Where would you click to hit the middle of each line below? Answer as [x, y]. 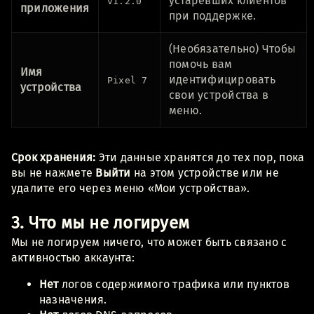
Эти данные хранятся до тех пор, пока [200, 157]
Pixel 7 [128, 80]
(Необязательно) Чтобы [233, 48]
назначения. [73, 299]
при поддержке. [213, 15]
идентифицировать [222, 79]
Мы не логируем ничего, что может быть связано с [149, 242]
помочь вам [201, 64]
